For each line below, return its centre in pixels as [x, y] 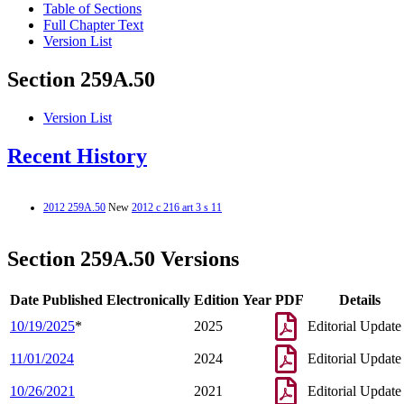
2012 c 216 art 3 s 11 [177, 207]
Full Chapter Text [93, 25]
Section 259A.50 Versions [123, 258]
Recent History [77, 156]
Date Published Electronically [100, 299]
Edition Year [233, 299]
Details [359, 299]
